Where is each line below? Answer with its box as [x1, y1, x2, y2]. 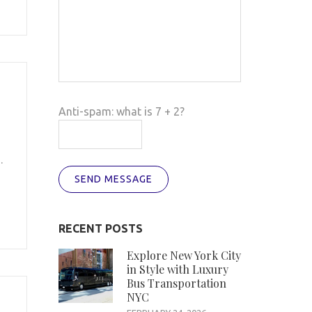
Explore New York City [126, 248, 241, 263]
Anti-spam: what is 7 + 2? [58, 105, 185, 118]
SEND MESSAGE [74, 173, 153, 185]
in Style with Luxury [126, 262, 228, 277]
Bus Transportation [126, 276, 226, 291]
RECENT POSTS [58, 222, 143, 235]
